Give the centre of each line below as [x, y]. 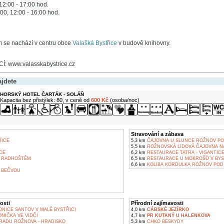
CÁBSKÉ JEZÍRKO [168, 209]
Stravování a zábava [157, 134]
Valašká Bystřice [94, 43]
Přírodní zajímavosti [157, 203]
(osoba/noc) [124, 100]
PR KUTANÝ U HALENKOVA [178, 215]
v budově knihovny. [143, 43]
